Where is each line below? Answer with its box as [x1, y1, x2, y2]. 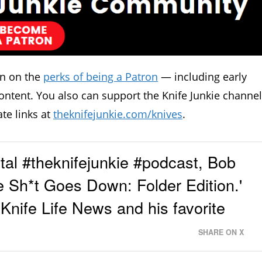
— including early [158, 69, 247, 84]
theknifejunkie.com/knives [53, 106, 182, 121]
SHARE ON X [198, 227, 244, 238]
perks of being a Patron [43, 69, 158, 84]
